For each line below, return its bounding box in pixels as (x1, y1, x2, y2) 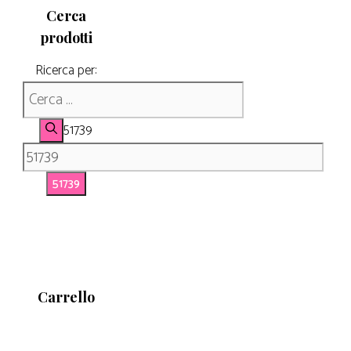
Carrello (37, 287, 95, 306)
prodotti (39, 27, 92, 47)
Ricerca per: (35, 59, 96, 81)
